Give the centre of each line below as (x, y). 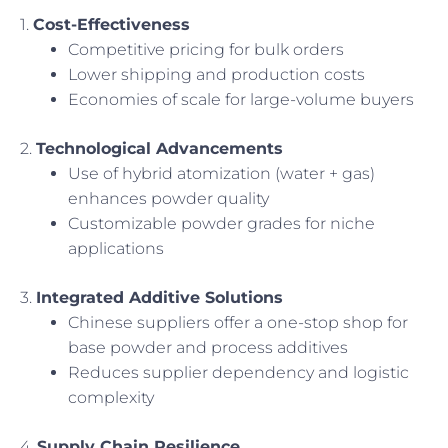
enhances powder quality (168, 198)
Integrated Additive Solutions (159, 297)
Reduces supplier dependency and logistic (238, 372)
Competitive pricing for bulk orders (206, 49)
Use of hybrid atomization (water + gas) (221, 173)
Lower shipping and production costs (216, 74)
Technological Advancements (159, 148)
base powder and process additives (208, 347)
